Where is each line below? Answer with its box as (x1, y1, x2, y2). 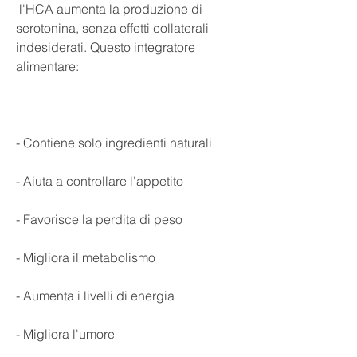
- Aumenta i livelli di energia (16, 287, 175, 304)
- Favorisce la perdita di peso (16, 210, 182, 227)
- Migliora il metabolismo (16, 249, 155, 265)
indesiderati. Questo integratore (16, 38, 195, 55)
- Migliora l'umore (16, 325, 115, 342)
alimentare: (16, 57, 79, 74)
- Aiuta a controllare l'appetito (16, 172, 183, 189)
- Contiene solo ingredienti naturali (16, 134, 212, 151)
